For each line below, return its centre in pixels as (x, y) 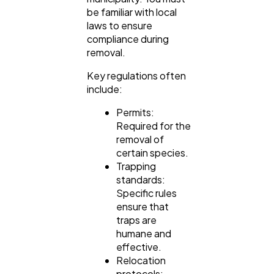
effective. (139, 246)
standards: (141, 179)
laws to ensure (120, 25)
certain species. (152, 152)
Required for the (154, 125)
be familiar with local (132, 12)
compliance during (128, 39)
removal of (140, 139)
